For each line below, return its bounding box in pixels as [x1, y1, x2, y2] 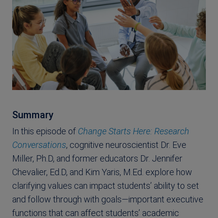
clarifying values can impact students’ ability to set [12, 181, 199, 191]
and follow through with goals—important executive [12, 194, 203, 205]
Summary [12, 109, 54, 121]
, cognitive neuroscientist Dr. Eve [66, 140, 186, 150]
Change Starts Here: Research [78, 126, 189, 137]
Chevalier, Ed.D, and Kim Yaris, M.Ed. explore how [12, 167, 192, 178]
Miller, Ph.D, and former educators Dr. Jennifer [12, 153, 182, 164]
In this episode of [12, 126, 78, 137]
